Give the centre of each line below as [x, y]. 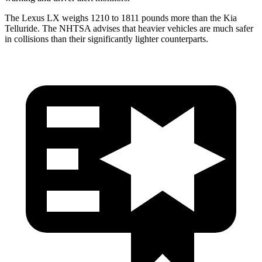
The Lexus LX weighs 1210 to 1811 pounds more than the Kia [121, 18]
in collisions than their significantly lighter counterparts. [106, 39]
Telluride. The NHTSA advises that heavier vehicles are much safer [129, 28]
